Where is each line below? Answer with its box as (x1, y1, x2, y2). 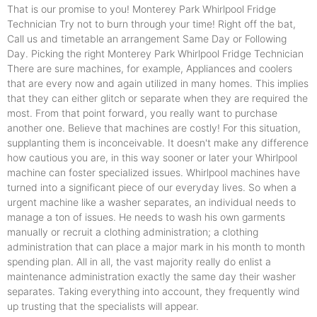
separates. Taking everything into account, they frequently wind (7, 285, 300, 298)
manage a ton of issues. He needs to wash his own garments (7, 211, 285, 224)
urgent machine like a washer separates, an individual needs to (7, 196, 296, 209)
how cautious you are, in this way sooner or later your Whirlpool (7, 151, 297, 164)
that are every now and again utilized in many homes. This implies (7, 77, 309, 90)
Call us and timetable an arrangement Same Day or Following (7, 33, 287, 45)
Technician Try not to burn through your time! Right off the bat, (7, 18, 296, 30)
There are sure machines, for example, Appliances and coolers (7, 62, 292, 75)
